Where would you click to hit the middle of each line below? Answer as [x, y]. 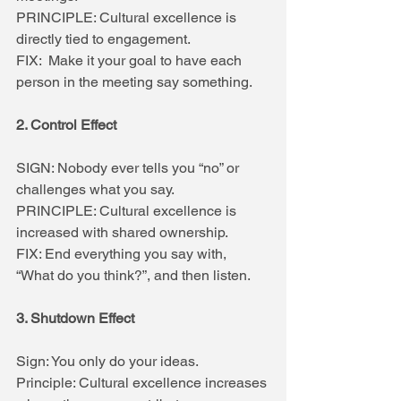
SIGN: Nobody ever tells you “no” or [129, 167]
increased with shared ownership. [122, 232]
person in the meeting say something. [134, 81]
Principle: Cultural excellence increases [143, 382]
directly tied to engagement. [103, 38]
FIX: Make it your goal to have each [131, 60]
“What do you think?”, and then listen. [133, 275]
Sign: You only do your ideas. [107, 361]
